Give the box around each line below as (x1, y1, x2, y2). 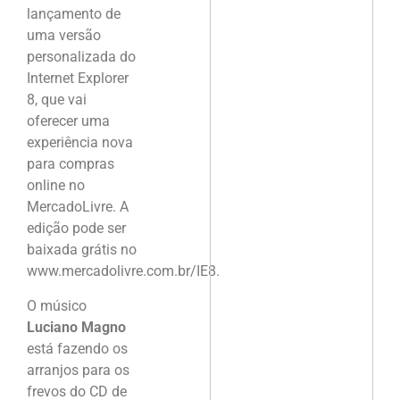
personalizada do (27, 48, 136, 66)
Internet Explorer (27, 70, 129, 87)
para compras (27, 155, 114, 173)
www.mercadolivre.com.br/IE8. (27, 262, 220, 280)
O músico (27, 296, 87, 314)
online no (27, 177, 85, 195)
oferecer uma (27, 112, 110, 130)
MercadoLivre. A (27, 198, 129, 216)
